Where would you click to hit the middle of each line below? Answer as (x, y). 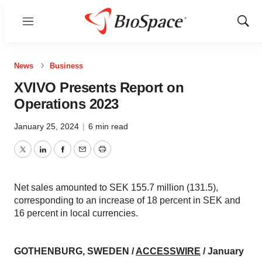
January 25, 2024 (48, 126)
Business (66, 66)
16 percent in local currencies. (76, 213)
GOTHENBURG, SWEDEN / (75, 251)
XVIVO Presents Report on (99, 87)
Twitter (36, 156)
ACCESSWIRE (168, 251)
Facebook (82, 156)
